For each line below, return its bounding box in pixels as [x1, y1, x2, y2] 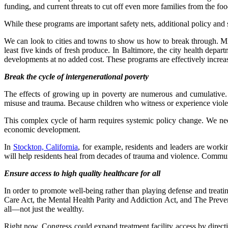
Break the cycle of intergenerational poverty [4, 72, 149, 81]
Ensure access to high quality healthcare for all [4, 168, 160, 178]
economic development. [4, 125, 80, 134]
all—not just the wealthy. [4, 204, 84, 213]
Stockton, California [13, 142, 78, 151]
